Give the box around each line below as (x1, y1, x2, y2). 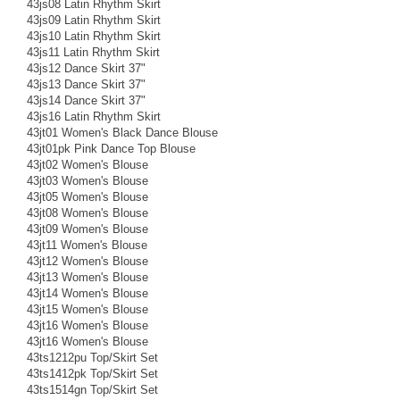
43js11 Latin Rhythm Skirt (27, 45, 160, 59)
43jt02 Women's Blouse (27, 157, 148, 171)
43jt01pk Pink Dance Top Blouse (27, 141, 196, 155)
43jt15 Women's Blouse (27, 302, 148, 316)
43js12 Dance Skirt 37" (27, 61, 146, 75)
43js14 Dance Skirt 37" (27, 93, 146, 107)
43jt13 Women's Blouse (27, 270, 148, 284)
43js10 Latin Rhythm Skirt (27, 29, 161, 43)
